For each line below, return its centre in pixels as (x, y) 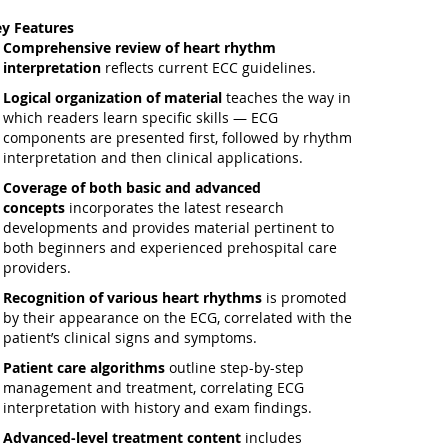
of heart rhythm (220, 47)
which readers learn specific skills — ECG (140, 117)
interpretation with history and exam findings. (157, 407)
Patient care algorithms (83, 367)
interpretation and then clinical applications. (152, 157)
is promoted (304, 297)
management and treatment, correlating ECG (153, 387)
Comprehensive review (81, 47)
